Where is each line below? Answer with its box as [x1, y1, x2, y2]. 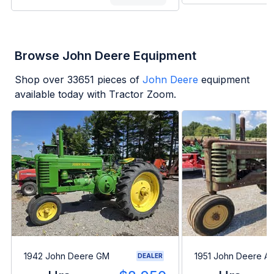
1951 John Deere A [194, 250, 270, 261]
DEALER [138, 252, 163, 260]
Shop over [15, 73, 67, 86]
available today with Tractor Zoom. [15, 88, 176, 101]
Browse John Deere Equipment [15, 48, 196, 64]
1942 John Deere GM [24, 250, 109, 261]
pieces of [94, 73, 139, 86]
